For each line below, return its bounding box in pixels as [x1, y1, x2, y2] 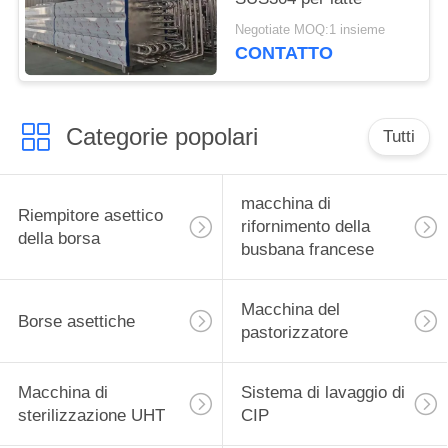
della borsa [17, 228, 100, 248]
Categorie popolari [65, 122, 258, 150]
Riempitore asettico [17, 205, 163, 225]
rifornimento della [240, 217, 370, 237]
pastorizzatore [240, 323, 348, 343]
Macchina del [240, 300, 340, 320]
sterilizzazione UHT [17, 406, 165, 426]
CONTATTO [235, 43, 334, 64]
